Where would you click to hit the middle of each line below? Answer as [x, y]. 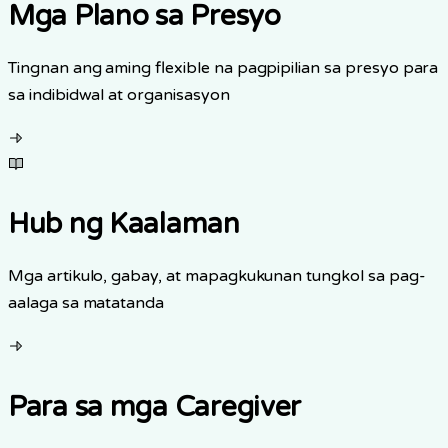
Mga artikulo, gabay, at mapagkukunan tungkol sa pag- [217, 276]
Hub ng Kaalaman [124, 224]
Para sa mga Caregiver [155, 407]
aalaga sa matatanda [86, 303]
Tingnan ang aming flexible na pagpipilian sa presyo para [223, 68]
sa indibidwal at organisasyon [119, 95]
